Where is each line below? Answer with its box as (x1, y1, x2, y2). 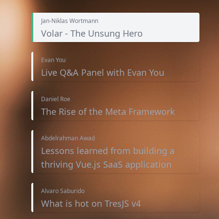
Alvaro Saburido (41, 187, 85, 196)
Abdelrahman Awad (41, 134, 95, 143)
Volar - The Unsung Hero (41, 27, 143, 40)
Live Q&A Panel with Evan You (41, 66, 164, 79)
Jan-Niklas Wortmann (41, 17, 98, 25)
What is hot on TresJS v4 (41, 197, 141, 210)
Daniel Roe (41, 95, 70, 104)
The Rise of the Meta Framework (41, 106, 175, 118)
